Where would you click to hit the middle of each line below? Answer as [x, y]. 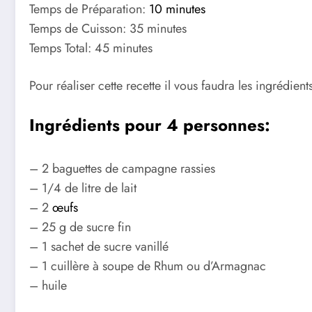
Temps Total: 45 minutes [91, 48]
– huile [48, 286]
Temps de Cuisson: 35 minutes [108, 29]
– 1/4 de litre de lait [83, 188]
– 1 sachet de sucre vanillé [99, 247]
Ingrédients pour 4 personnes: [150, 125]
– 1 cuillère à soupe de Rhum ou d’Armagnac [148, 266]
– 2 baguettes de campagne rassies [122, 169]
